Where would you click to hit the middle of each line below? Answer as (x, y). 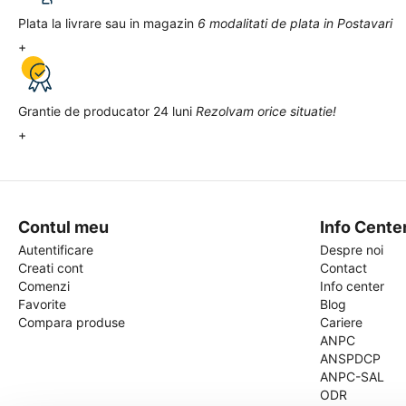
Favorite (42, 304)
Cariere (341, 322)
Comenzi (44, 286)
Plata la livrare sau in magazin (106, 23)
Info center (352, 286)
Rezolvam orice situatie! (266, 111)
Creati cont (51, 268)
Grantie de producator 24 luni (105, 111)
